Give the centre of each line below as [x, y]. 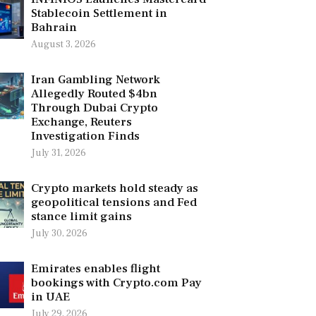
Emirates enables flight [95, 268]
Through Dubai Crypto [94, 108]
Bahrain [54, 27]
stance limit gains [81, 216]
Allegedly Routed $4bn [94, 93]
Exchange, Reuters [81, 122]
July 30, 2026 [59, 233]
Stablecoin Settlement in [99, 13]
